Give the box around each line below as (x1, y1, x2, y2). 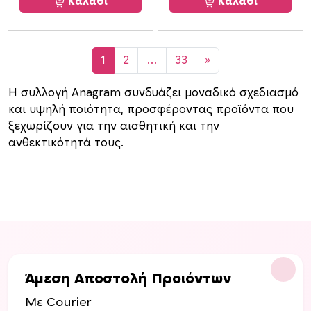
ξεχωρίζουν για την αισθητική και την (8, 121, 219, 133)
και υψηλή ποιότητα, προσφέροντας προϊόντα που (8, 104, 294, 116)
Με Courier (25, 296, 91, 310)
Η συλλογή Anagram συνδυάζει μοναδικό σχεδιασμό (8, 87, 299, 99)
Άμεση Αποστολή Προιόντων (25, 272, 231, 287)
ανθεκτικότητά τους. (8, 137, 124, 149)
